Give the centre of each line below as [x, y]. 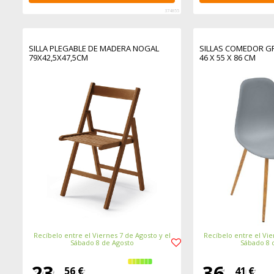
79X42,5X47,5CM [59, 58]
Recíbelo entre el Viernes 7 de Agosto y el [102, 235]
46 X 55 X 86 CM [227, 58]
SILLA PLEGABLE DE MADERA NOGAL [94, 49]
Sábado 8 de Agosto [102, 242]
